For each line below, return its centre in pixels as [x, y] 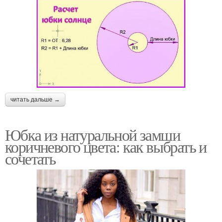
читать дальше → [35, 100]
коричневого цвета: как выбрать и [106, 147]
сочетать [30, 159]
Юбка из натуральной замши [92, 135]
